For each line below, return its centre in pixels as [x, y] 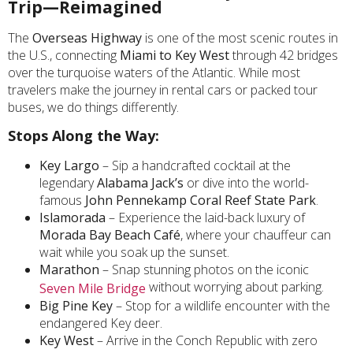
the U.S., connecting [64, 56]
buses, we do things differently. [93, 108]
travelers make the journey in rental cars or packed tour [163, 90]
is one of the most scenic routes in [240, 38]
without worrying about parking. [236, 287]
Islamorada [72, 218]
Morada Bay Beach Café [110, 235]
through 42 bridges [284, 56]
